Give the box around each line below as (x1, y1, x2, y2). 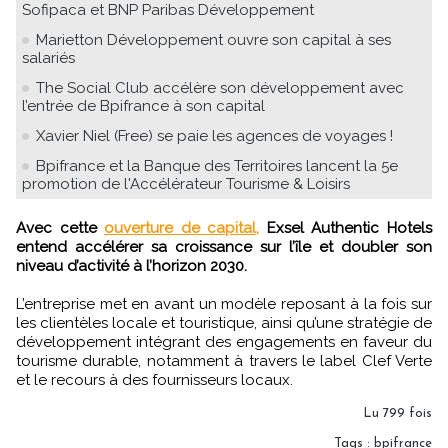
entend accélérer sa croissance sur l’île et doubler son (16, 237, 432, 256)
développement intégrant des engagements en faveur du (16, 332, 432, 351)
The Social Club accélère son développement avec (36, 78, 404, 97)
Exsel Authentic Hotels (266, 218, 433, 237)
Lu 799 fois (363, 406, 432, 420)
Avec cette (26, 218, 97, 237)
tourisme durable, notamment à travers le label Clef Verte (16, 351, 432, 370)
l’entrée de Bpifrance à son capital (22, 96, 265, 115)
